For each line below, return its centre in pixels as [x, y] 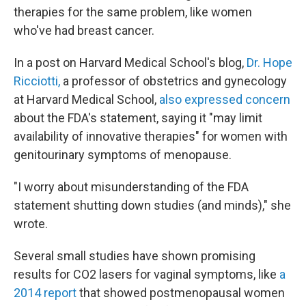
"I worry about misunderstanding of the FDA [131, 187]
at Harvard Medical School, [86, 99]
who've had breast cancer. [84, 30]
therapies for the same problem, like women [133, 12]
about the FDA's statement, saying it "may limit [138, 118]
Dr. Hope [269, 62]
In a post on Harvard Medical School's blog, [130, 62]
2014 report [45, 293]
